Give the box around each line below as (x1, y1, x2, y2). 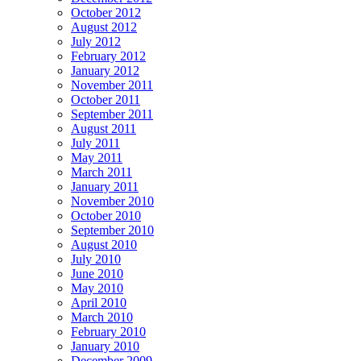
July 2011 (71, 136, 120, 151)
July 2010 (71, 252, 121, 267)
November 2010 (71, 194, 154, 209)
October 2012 (71, 6, 141, 20)
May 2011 (71, 151, 122, 165)
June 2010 (71, 267, 123, 281)
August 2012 (71, 20, 137, 35)
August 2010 (71, 238, 137, 252)
